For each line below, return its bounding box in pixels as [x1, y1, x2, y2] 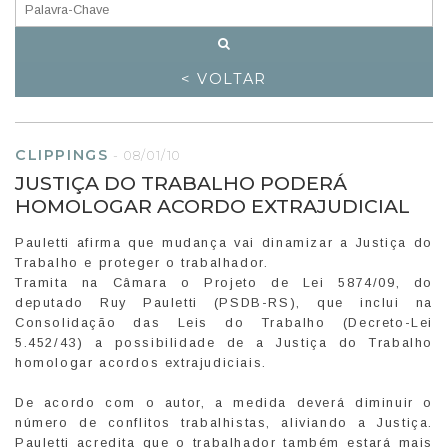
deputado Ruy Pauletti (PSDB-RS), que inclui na [15, 294, 433, 310]
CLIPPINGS [15, 145, 109, 164]
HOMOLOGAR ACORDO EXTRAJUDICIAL [15, 193, 410, 218]
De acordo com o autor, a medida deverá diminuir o [15, 394, 433, 410]
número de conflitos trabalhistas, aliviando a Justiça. [15, 414, 433, 430]
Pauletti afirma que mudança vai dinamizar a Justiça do [15, 234, 433, 250]
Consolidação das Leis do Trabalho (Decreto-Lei [15, 314, 433, 330]
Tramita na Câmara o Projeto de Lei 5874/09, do [15, 274, 433, 290]
